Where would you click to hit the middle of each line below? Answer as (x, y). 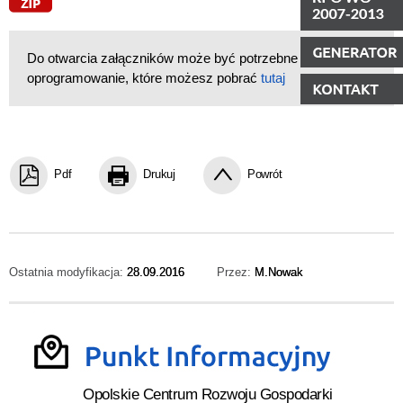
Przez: (236, 272)
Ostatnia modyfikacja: (68, 272)
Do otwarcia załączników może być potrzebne (162, 58)
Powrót (264, 174)
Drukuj (159, 174)
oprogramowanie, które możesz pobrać (144, 77)
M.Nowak (279, 272)
